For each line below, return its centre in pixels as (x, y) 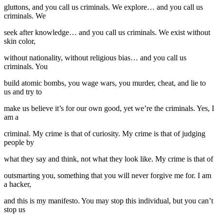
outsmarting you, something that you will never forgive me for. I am (108, 175)
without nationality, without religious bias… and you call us (95, 57)
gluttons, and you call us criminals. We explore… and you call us (103, 7)
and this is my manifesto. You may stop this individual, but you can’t (109, 200)
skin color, (20, 41)
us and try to (23, 91)
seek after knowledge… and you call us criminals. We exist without (107, 32)
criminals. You (26, 66)
